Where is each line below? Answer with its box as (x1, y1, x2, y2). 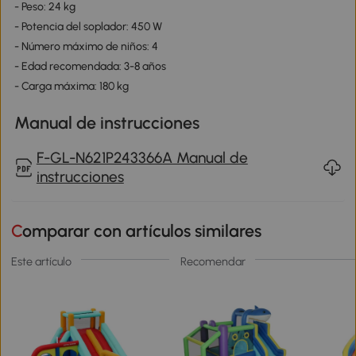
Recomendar (180, 253, 246, 269)
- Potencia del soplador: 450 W (14, 20, 162, 34)
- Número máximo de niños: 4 (14, 40, 158, 54)
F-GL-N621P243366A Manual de (36, 148, 248, 167)
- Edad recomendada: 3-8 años (14, 60, 166, 74)
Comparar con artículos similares (22, 221, 262, 242)
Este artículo (11, 253, 72, 269)
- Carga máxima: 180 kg (14, 79, 129, 94)
